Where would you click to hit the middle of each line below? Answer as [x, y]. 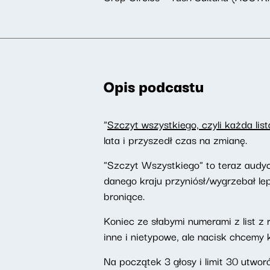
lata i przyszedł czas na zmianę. [175, 140]
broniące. [124, 196]
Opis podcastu [154, 86]
